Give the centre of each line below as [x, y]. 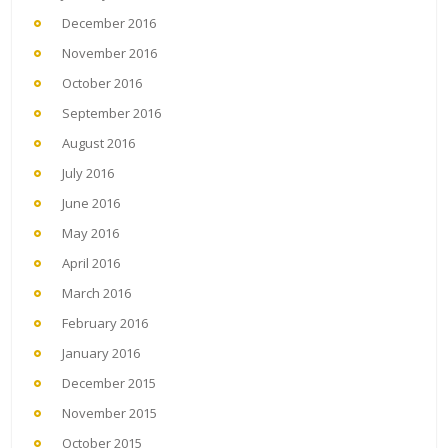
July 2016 [88, 173]
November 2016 [109, 53]
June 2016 [91, 203]
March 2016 [96, 293]
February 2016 [105, 323]
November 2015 [109, 413]
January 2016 [101, 353]
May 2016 [90, 233]
